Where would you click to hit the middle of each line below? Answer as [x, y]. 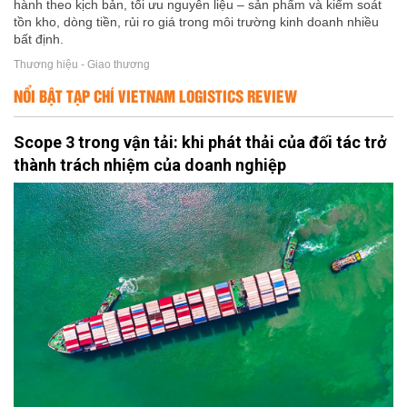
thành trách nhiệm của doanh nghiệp [150, 165]
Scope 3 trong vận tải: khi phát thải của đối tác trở [200, 143]
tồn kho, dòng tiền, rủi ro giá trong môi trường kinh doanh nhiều [196, 22]
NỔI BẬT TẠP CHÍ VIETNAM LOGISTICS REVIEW [155, 96]
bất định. [39, 40]
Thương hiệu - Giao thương [82, 64]
